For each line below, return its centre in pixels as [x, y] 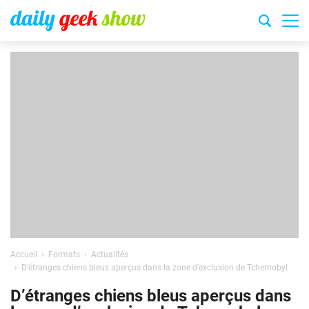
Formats [64, 255]
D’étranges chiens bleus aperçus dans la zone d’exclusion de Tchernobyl [154, 268]
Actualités [110, 255]
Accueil [24, 255]
